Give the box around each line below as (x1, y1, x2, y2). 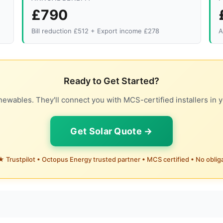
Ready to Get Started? (64, 76, 159, 86)
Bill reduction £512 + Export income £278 (31, 27, 160, 35)
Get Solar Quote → (70, 126, 153, 136)
